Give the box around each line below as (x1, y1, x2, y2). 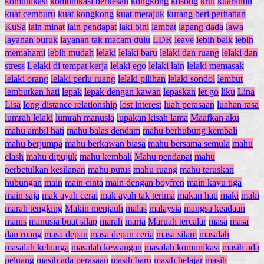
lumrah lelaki (5, 112, 53, 123)
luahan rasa (217, 99, 259, 110)
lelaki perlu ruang (51, 73, 115, 84)
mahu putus (88, 164, 131, 174)
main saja (5, 190, 39, 200)
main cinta (65, 177, 103, 187)
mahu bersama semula (148, 138, 230, 148)
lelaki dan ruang (160, 47, 219, 58)
